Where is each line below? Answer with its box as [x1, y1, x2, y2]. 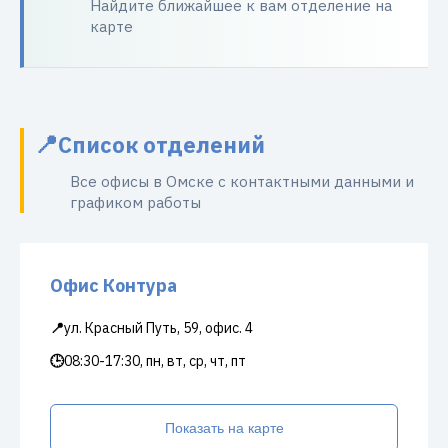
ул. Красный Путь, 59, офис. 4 [64, 319, 253, 337]
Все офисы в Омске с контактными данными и [70, 172, 414, 191]
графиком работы [70, 193, 201, 212]
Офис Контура [50, 274, 177, 297]
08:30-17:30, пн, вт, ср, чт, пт [64, 352, 246, 370]
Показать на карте [164, 420, 284, 436]
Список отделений [58, 129, 265, 159]
